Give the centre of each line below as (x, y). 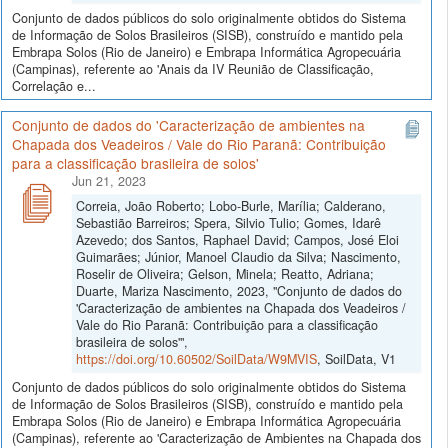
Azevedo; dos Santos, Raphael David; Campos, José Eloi (237, 240)
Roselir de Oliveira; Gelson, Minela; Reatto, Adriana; (225, 274)
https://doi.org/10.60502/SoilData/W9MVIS (196, 359)
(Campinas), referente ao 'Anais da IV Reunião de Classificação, (193, 68)
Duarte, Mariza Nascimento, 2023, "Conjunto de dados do (239, 291)
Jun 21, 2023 (109, 181)
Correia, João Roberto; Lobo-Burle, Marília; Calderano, (231, 206)
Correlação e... (54, 85)
